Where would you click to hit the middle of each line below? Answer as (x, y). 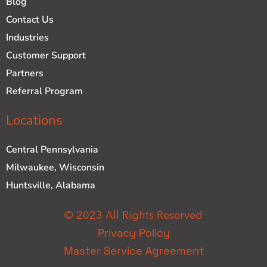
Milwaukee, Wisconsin (55, 167)
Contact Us (30, 19)
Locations (34, 120)
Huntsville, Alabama (51, 185)
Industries (27, 37)
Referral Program (44, 91)
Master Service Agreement (133, 250)
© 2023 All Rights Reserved (133, 215)
